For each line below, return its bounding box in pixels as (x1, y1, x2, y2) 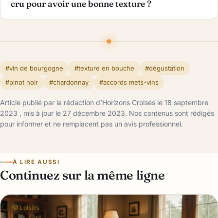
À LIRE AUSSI (12, 158, 60, 165)
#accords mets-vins (99, 78, 159, 86)
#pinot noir (5, 78, 38, 86)
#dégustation (145, 64, 184, 72)
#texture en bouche (74, 64, 134, 72)
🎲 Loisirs (12, 204, 40, 212)
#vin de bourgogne (5, 64, 64, 72)
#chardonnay (49, 78, 89, 86)
